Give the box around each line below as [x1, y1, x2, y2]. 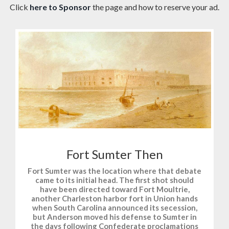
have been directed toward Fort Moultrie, [39, 185, 190, 194]
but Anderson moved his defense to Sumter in [32, 212, 197, 222]
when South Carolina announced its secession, [32, 203, 197, 213]
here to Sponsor [30, 2, 91, 12]
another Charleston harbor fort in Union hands [31, 194, 198, 203]
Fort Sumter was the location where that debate [28, 166, 201, 176]
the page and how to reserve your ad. [93, 2, 219, 12]
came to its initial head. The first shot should [35, 175, 194, 185]
